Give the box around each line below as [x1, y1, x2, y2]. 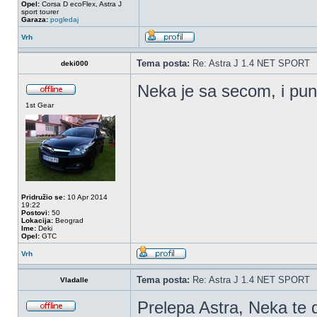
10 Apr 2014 [65, 193, 108, 201]
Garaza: [21, 16, 48, 23]
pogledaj [50, 16, 79, 23]
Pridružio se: [21, 193, 65, 201]
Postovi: [21, 209, 50, 217]
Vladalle [60, 276, 88, 284]
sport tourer [21, 8, 59, 16]
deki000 [60, 59, 88, 67]
